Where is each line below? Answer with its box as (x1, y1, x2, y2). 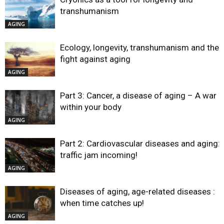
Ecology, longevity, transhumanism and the (60, 42, 219, 53)
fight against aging (60, 54, 130, 64)
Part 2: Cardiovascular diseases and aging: (60, 138, 220, 149)
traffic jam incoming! (60, 150, 137, 160)
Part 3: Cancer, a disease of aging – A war (60, 90, 216, 101)
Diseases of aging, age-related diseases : (60, 186, 215, 197)
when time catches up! (60, 198, 144, 208)
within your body (60, 102, 121, 112)
